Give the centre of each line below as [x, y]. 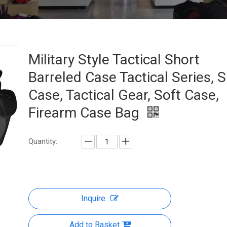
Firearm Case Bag [85, 113]
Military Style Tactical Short [114, 60]
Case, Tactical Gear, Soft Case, [124, 95]
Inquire [93, 198]
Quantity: [43, 141]
